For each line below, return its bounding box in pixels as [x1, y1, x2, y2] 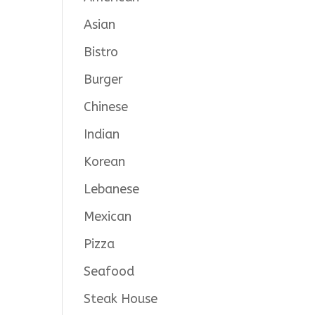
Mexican [84, 208, 132, 224]
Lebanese [84, 181, 140, 197]
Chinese [84, 98, 129, 115]
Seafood [84, 263, 135, 279]
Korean [84, 153, 126, 169]
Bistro [84, 44, 119, 60]
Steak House [84, 290, 158, 307]
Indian [84, 126, 120, 142]
